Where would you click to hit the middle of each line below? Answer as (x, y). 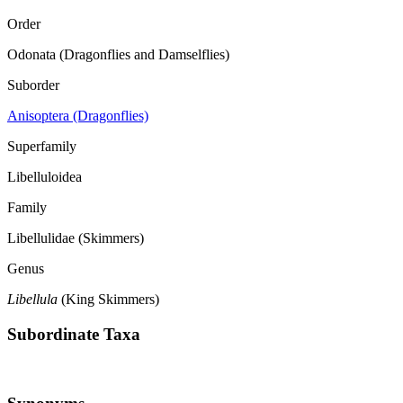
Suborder (33, 85)
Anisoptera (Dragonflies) (78, 116)
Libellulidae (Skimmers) (76, 238)
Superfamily (42, 147)
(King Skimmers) (108, 300)
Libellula (32, 300)
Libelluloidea (45, 177)
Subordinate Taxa (74, 334)
